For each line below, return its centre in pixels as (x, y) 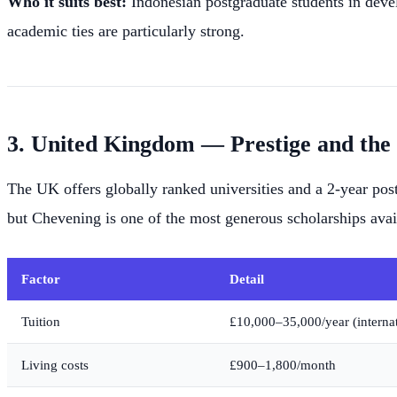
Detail (247, 278)
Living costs (55, 364)
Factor (41, 278)
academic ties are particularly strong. (126, 31)
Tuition (41, 321)
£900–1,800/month (283, 364)
